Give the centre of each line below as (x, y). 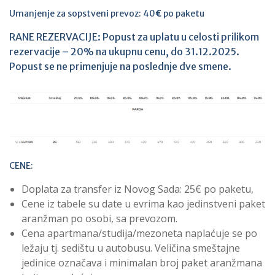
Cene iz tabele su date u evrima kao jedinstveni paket (143, 203)
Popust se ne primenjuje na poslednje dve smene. (120, 67)
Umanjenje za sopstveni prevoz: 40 (82, 14)
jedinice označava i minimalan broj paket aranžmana (142, 262)
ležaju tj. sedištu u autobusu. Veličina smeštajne (131, 248)
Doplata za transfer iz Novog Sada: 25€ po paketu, (137, 189)
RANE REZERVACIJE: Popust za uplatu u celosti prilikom (134, 37)
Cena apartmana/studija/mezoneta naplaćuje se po (139, 233)
